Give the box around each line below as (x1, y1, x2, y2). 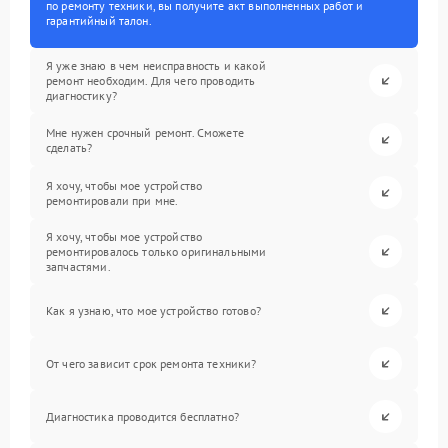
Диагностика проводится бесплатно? (46, 409, 239, 424)
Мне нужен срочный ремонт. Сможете (46, 124, 244, 140)
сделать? (46, 139, 93, 155)
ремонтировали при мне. (46, 192, 179, 208)
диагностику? (46, 88, 117, 103)
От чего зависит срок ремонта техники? (46, 356, 257, 371)
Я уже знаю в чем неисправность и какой (46, 58, 266, 73)
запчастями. (46, 259, 111, 274)
